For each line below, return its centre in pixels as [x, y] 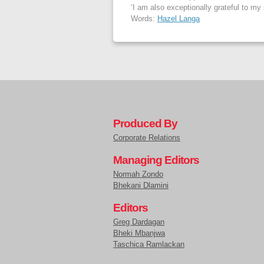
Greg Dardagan [139, 222]
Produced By [145, 124]
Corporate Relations [147, 138]
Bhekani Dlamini [141, 186]
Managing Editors [156, 160]
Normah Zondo [138, 174]
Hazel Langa [179, 19]
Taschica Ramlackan [149, 245]
